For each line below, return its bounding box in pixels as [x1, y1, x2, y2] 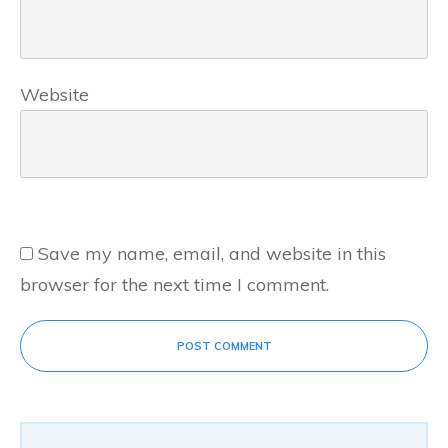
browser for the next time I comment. [20, 272, 329, 296]
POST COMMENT [176, 338, 272, 353]
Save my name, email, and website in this [38, 241, 386, 265]
